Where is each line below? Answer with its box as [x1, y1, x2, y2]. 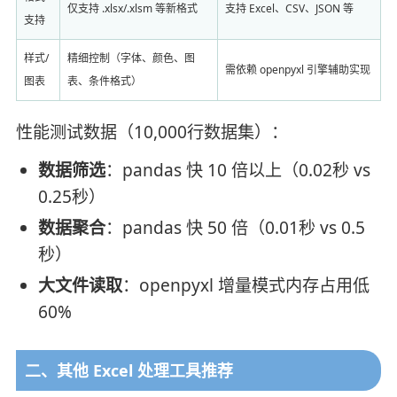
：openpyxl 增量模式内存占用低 [121, 273, 370, 297]
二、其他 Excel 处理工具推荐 [24, 360, 233, 382]
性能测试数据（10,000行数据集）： [15, 120, 288, 144]
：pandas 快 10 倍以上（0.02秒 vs [105, 158, 370, 182]
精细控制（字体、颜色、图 [66, 50, 195, 66]
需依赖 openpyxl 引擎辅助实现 [224, 61, 370, 77]
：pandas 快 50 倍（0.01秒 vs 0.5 [105, 215, 365, 239]
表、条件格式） [66, 73, 142, 89]
